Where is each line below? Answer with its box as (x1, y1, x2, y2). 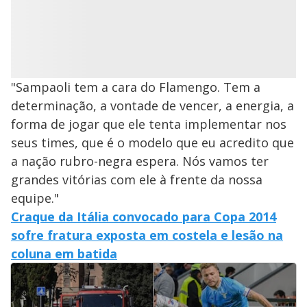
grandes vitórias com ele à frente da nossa (11, 171, 262, 188)
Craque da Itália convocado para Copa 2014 (11, 208, 276, 225)
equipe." (11, 190, 59, 207)
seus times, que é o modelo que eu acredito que (11, 134, 294, 151)
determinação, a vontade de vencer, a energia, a (11, 97, 294, 114)
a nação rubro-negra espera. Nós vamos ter (11, 153, 269, 170)
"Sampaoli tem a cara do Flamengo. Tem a (11, 79, 260, 96)
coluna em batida (11, 245, 117, 262)
